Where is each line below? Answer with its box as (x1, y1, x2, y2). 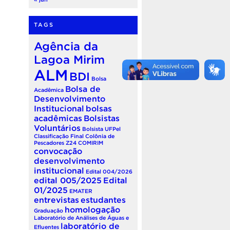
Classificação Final (34, 132, 84, 139)
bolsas (86, 103, 112, 113)
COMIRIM (78, 139, 103, 146)
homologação (65, 204, 120, 214)
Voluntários (34, 123, 81, 132)
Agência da (34, 40, 98, 52)
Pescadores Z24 (34, 139, 76, 146)
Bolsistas (84, 113, 120, 123)
